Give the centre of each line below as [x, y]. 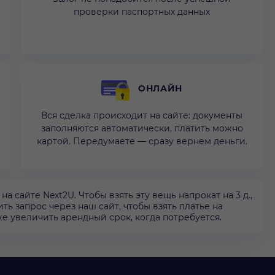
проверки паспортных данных [142, 12]
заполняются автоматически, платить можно [142, 129]
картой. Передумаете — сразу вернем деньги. [142, 141]
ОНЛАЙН [160, 89]
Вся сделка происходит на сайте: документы [142, 116]
